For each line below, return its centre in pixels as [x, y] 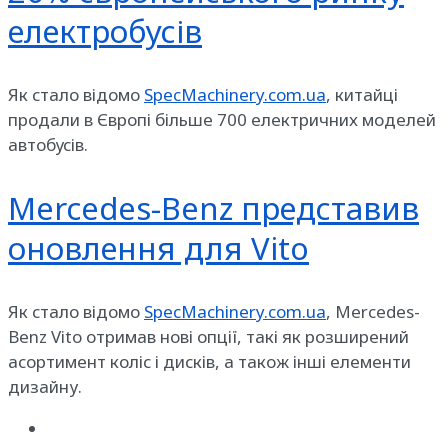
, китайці [362, 94]
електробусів [105, 30]
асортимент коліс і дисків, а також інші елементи [209, 361]
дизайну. [45, 386]
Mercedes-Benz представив [213, 207]
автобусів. [48, 144]
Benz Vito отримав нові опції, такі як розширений [208, 336]
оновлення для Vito [158, 247]
